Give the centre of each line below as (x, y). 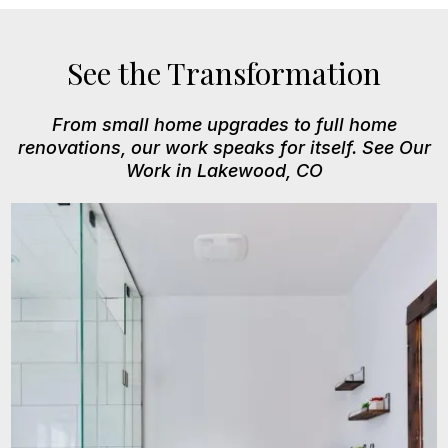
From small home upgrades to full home (224, 125)
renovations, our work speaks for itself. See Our (224, 148)
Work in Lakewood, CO (224, 171)
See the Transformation (224, 73)
